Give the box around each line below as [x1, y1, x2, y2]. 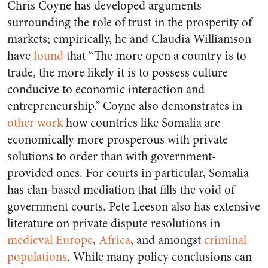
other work [7, 114, 63, 132]
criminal [204, 231, 246, 249]
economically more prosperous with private [7, 130, 228, 148]
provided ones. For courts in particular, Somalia [7, 164, 249, 182]
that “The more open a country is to [63, 47, 246, 65]
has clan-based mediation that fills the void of [7, 181, 234, 199]
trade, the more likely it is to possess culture [7, 63, 228, 81]
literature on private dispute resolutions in [7, 214, 220, 232]
